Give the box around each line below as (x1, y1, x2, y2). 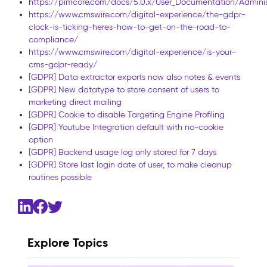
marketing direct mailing (29, 97, 122, 107)
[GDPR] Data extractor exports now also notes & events (29, 72, 240, 82)
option (29, 134, 53, 145)
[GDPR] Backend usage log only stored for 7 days (29, 147, 216, 157)
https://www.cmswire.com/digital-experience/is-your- (29, 46, 236, 57)
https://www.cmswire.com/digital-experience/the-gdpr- (29, 9, 246, 20)
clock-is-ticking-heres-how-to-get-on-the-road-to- (29, 21, 231, 32)
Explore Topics (27, 234, 108, 250)
